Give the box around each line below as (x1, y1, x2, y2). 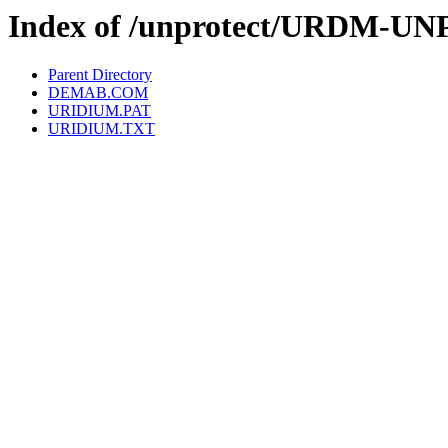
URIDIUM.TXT (48, 120, 155, 138)
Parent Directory (48, 66, 152, 84)
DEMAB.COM (48, 84, 148, 102)
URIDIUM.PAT (48, 102, 151, 120)
